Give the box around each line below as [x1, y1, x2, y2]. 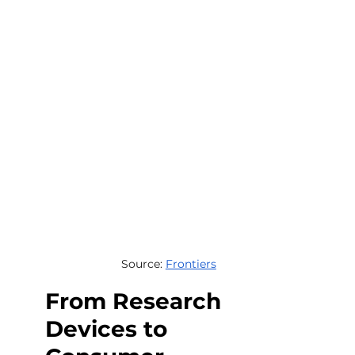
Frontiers [165, 257, 216, 271]
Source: [120, 257, 166, 271]
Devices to [45, 315, 174, 342]
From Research [45, 288, 228, 315]
